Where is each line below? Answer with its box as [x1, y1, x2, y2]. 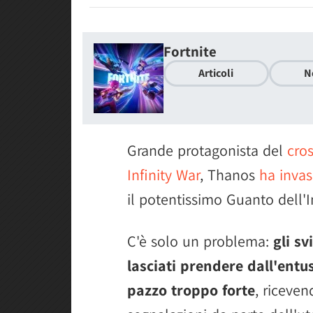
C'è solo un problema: [127, 231, 273, 251]
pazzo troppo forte [127, 280, 255, 300]
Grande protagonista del [127, 140, 287, 160]
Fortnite [163, 42, 217, 61]
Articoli [198, 66, 234, 81]
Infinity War [127, 165, 200, 184]
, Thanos [200, 165, 259, 184]
